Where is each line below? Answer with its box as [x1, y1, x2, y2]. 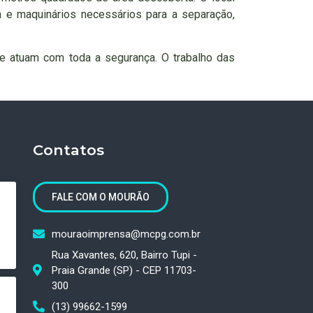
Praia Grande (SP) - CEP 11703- [51, 263, 196, 277]
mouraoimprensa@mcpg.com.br [51, 227, 201, 240]
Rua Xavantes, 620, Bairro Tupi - [51, 248, 197, 261]
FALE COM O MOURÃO [52, 191, 150, 203]
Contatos [33, 140, 105, 159]
